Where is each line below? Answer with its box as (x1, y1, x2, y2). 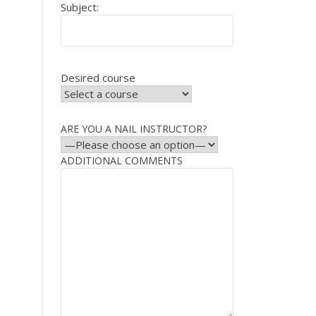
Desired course (61, 70, 135, 85)
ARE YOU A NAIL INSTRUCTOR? (61, 122, 207, 136)
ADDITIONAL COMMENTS (61, 154, 183, 168)
